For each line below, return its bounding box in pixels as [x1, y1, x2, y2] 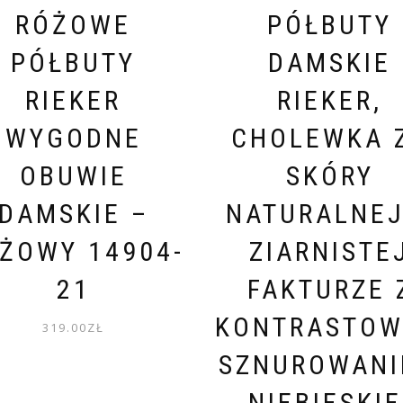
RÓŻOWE [15, 8, 131, 40]
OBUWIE [19, 159, 128, 192]
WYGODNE [4, 121, 142, 154]
